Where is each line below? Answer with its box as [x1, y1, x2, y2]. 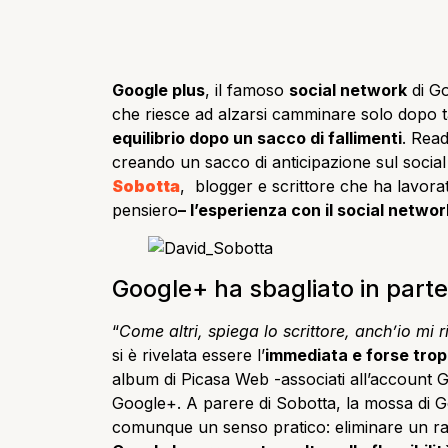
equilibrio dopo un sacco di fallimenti [112, 128, 402, 148]
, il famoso [205, 80, 289, 100]
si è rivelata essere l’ [112, 344, 265, 365]
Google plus [112, 80, 205, 100]
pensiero [112, 200, 178, 220]
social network [289, 80, 407, 100]
